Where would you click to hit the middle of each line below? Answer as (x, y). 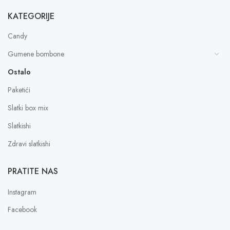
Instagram (22, 192)
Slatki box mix (28, 108)
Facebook (22, 209)
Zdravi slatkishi (29, 143)
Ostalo (19, 72)
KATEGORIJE (31, 16)
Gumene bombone (36, 54)
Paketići (19, 90)
